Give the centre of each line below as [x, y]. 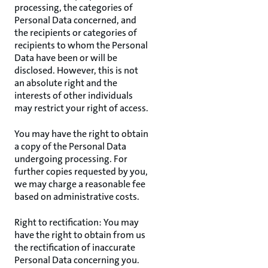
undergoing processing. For [71, 159]
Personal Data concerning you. [77, 260]
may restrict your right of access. [81, 108]
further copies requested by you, [81, 171]
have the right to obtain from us [80, 235]
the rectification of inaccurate [75, 247]
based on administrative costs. [77, 197]
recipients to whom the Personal [81, 45]
